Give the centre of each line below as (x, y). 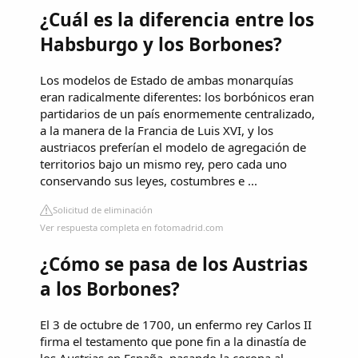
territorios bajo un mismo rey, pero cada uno (163, 164)
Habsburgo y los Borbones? (161, 45)
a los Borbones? (110, 288)
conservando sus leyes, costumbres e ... (149, 181)
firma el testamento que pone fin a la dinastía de (173, 341)
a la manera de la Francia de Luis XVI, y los (157, 131)
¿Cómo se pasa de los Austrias (174, 264)
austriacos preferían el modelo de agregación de (173, 147)
